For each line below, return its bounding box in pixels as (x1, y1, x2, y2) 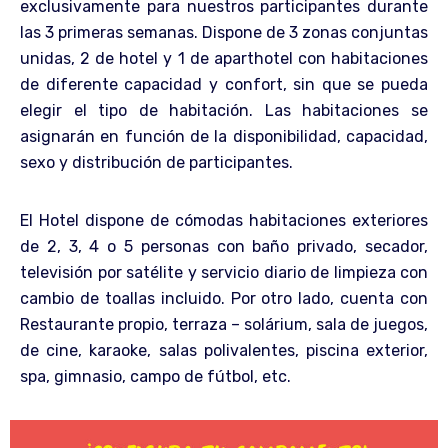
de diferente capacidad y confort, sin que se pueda (20, 74, 428, 94)
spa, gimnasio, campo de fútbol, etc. (20, 366, 291, 386)
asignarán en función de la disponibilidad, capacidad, (20, 126, 428, 146)
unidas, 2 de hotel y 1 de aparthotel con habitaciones (20, 48, 428, 68)
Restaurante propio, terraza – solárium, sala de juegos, (20, 314, 428, 334)
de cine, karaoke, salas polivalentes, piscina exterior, (20, 340, 428, 360)
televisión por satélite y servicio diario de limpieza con (20, 262, 428, 282)
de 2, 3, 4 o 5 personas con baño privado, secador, (20, 236, 428, 256)
